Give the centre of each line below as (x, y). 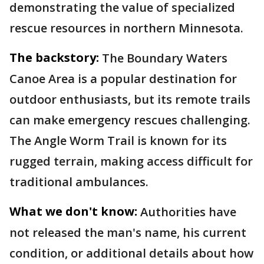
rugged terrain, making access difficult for (131, 161)
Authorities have (188, 212)
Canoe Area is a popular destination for (123, 79)
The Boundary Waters (165, 58)
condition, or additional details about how (131, 253)
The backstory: (54, 57)
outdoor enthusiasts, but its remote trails (130, 99)
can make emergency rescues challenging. (130, 120)
